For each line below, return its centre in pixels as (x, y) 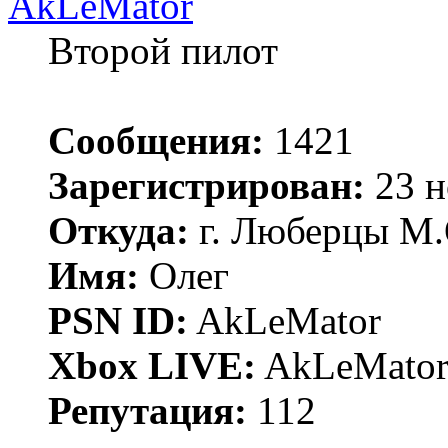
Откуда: (118, 230)
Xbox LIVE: (152, 365)
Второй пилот (163, 50)
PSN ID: (118, 320)
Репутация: (147, 410)
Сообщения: (156, 140)
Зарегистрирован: (206, 185)
